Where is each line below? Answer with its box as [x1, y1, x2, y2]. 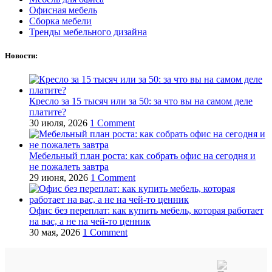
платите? [29, 107, 66, 118]
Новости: [5, 51, 38, 60]
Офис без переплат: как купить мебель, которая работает [29, 205, 263, 216]
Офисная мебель [29, 4, 97, 15]
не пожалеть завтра [29, 161, 109, 172]
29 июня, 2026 [29, 172, 88, 183]
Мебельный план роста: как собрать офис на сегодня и [29, 151, 256, 161]
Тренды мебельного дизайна [29, 26, 147, 37]
